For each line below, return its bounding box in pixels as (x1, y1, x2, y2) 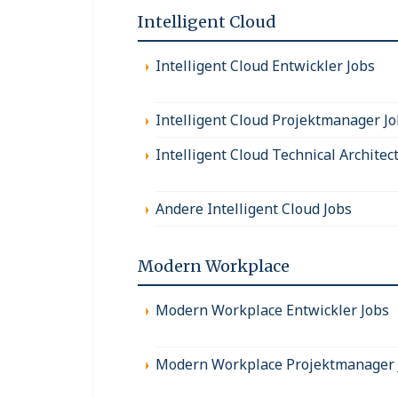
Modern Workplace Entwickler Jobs (155, 299, 389, 320)
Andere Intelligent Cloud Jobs (155, 198, 352, 219)
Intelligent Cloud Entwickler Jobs (155, 55, 375, 76)
